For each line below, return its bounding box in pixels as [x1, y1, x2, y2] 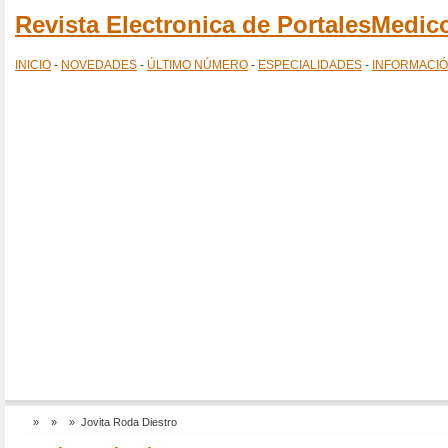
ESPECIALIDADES [258, 58, 362, 72]
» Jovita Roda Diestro [63, 416, 177, 428]
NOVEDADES [61, 58, 137, 72]
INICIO [15, 58, 51, 72]
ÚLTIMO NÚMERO [147, 58, 248, 72]
